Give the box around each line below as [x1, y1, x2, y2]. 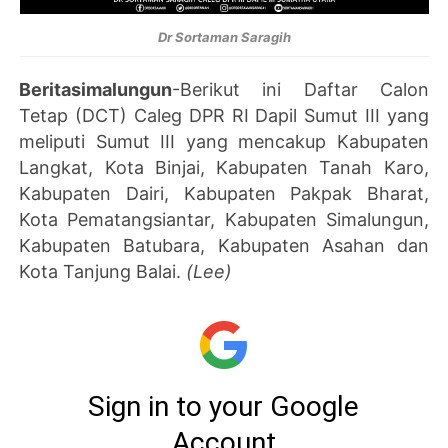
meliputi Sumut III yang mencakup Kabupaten [19, 130, 429, 152]
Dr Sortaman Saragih [157, 28, 291, 45]
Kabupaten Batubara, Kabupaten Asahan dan [19, 234, 429, 256]
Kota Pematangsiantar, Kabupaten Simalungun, [19, 208, 429, 230]
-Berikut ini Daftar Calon [172, 78, 429, 100]
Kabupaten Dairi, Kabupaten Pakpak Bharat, [19, 182, 429, 204]
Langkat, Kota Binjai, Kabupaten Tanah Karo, [19, 156, 429, 178]
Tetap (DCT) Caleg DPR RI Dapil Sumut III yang [19, 104, 429, 126]
